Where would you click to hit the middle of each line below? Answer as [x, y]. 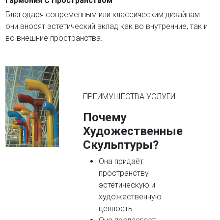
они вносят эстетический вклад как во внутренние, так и [107, 26]
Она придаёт [121, 161]
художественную [130, 197]
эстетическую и [127, 185]
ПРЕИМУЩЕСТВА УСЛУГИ [129, 96]
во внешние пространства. [54, 38]
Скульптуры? [121, 145]
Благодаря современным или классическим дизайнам [103, 14]
